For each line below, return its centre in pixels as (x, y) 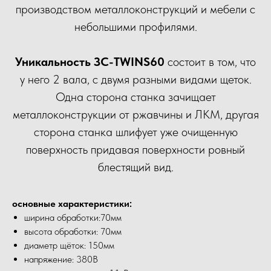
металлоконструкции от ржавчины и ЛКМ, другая (135, 114)
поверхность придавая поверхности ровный (135, 149)
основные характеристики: (72, 204)
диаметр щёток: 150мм (69, 245)
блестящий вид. (135, 167)
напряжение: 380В (61, 259)
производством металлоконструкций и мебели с (135, 9)
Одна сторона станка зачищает (135, 97)
